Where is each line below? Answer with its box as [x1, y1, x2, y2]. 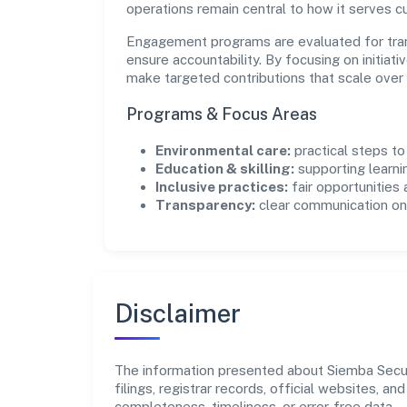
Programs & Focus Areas [126, 104, 317, 124]
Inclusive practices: [155, 178, 288, 194]
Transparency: [155, 196, 255, 213]
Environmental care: [155, 142, 291, 158]
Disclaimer [114, 297, 241, 328]
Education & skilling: [155, 160, 294, 176]
